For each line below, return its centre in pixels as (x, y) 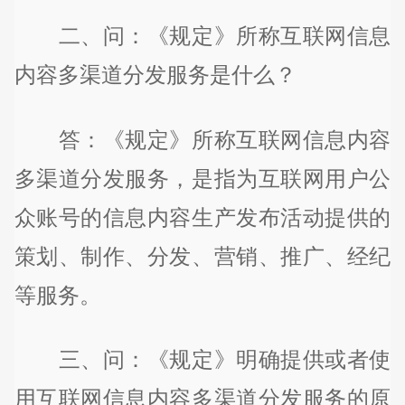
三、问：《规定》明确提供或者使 (202, 360)
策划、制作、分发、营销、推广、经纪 (202, 256)
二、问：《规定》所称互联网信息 (202, 35)
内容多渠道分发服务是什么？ (155, 74)
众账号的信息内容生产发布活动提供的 (202, 217)
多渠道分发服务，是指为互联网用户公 (202, 178)
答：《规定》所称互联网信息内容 (202, 139)
